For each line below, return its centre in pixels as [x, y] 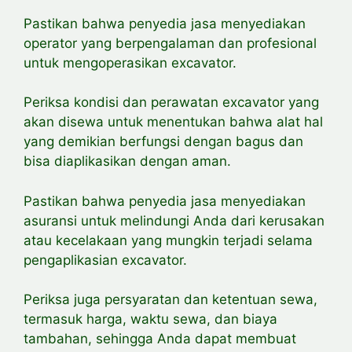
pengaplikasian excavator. [105, 260]
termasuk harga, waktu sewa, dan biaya [150, 319]
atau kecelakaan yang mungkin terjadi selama [168, 240]
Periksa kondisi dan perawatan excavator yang [171, 103]
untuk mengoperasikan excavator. [130, 62]
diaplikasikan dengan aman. [143, 161]
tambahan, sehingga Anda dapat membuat [160, 339]
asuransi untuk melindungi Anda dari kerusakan [174, 220]
